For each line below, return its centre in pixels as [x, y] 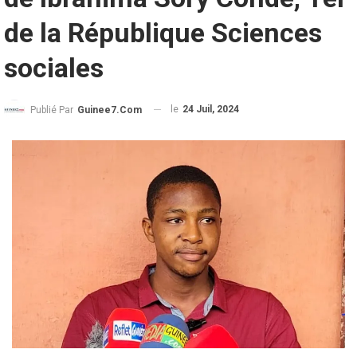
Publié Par [53, 110]
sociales [54, 67]
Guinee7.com [110, 110]
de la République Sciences [163, 32]
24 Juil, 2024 [211, 109]
